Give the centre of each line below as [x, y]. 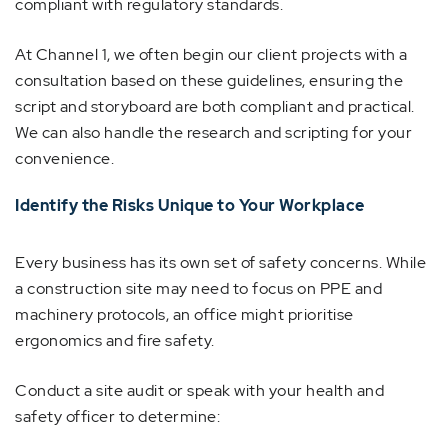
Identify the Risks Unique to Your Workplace [190, 205]
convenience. [64, 158]
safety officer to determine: [117, 416]
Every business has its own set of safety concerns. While [220, 262]
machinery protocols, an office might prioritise [184, 314]
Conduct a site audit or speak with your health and [199, 390]
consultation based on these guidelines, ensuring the [209, 80]
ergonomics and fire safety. [115, 340]
